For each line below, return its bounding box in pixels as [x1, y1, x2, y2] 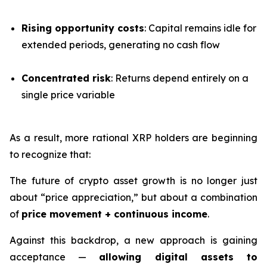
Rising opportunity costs [21, 22, 144, 35]
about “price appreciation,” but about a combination [10, 191, 257, 204]
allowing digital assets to [99, 251, 258, 263]
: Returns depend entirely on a [111, 72, 249, 85]
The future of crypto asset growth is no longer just [10, 175, 257, 187]
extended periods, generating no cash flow [21, 39, 220, 51]
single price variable [21, 89, 115, 101]
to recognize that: [10, 148, 91, 161]
